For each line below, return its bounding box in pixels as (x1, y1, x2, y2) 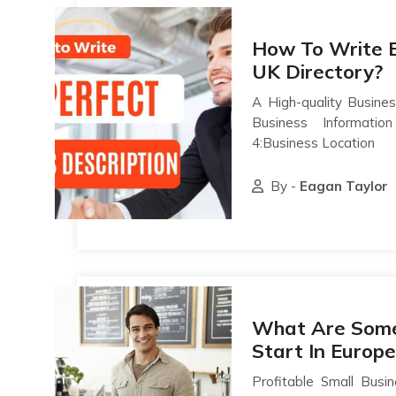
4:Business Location (252, 134, 375, 151)
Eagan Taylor (300, 178, 388, 194)
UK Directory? (252, 59, 383, 84)
